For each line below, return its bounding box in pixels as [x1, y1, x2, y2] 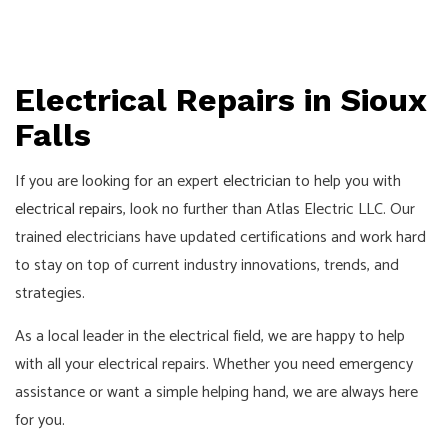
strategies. [15, 279, 85, 307]
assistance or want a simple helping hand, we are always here [15, 378, 418, 406]
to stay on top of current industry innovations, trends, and [15, 251, 399, 279]
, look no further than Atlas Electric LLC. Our [123, 195, 415, 223]
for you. [15, 406, 65, 434]
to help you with [291, 167, 401, 195]
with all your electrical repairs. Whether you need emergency [15, 350, 413, 378]
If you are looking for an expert [15, 167, 223, 195]
